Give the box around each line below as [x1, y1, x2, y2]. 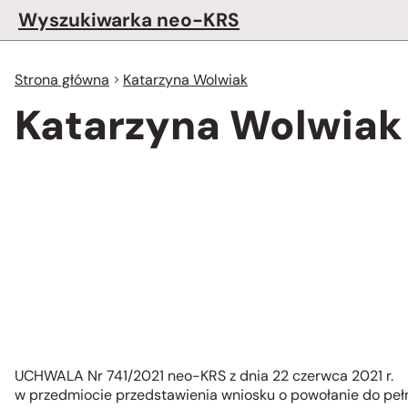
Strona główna [15, 70, 109, 89]
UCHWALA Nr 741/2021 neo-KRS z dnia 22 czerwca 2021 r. [15, 366, 393, 386]
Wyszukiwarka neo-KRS [18, 7, 240, 32]
